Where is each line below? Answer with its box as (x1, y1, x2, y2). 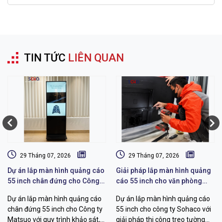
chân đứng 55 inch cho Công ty (7, 205, 103, 213)
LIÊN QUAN (68, 52, 124, 64)
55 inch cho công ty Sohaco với (116, 205, 211, 213)
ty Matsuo (7, 187, 39, 195)
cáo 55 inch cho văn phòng (116, 176, 202, 185)
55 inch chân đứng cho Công (7, 176, 100, 185)
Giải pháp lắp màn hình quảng (116, 166, 211, 174)
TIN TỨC (24, 52, 68, 64)
